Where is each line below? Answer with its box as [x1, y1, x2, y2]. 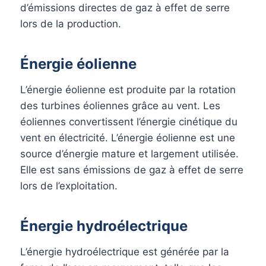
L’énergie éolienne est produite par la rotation [20, 83, 236, 96]
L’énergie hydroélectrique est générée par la [20, 245, 229, 258]
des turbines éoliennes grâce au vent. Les [20, 99, 220, 112]
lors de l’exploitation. [20, 179, 118, 192]
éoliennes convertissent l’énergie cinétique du [20, 115, 237, 128]
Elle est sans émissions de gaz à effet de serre [20, 163, 243, 176]
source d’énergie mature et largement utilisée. [20, 147, 239, 160]
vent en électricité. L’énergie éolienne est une [20, 131, 235, 144]
